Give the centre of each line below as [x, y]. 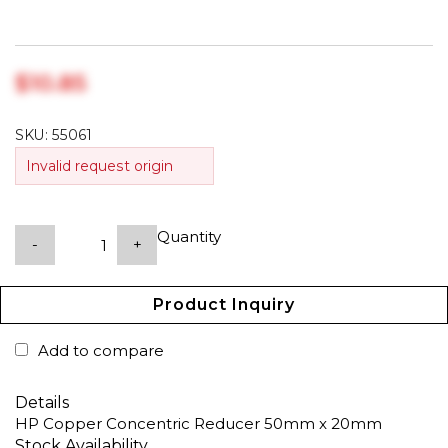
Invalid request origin [99, 166]
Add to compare [101, 350]
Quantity [189, 236]
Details [42, 402]
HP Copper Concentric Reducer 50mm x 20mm [198, 423]
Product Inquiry [224, 304]
